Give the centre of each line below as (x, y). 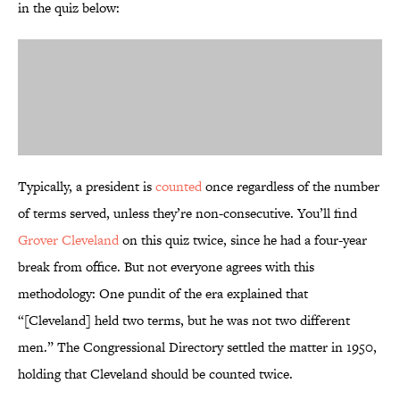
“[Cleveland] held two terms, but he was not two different (184, 321)
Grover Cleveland (68, 240)
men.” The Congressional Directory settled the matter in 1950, (197, 347)
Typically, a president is (87, 187)
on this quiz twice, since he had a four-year (243, 240)
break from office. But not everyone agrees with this (166, 267)
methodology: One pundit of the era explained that (163, 294)
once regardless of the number (292, 187)
